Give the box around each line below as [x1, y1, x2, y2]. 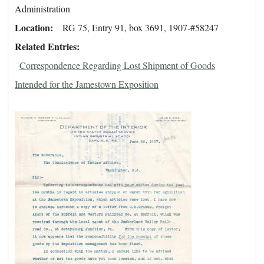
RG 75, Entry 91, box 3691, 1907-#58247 [62, 21, 219, 34]
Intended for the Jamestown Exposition [15, 78, 159, 91]
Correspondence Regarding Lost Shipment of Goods [19, 59, 215, 72]
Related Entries [15, 39, 77, 54]
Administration [15, 2, 70, 15]
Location [15, 21, 50, 35]
